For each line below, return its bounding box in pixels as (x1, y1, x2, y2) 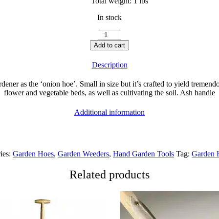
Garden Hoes (13, 149, 54, 158)
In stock (97, 13, 122, 22)
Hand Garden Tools (113, 149, 174, 158)
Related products (69, 168, 150, 181)
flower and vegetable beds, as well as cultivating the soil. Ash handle (4, 88, 215, 97)
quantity (97, 55, 122, 64)
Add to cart (94, 41, 125, 49)
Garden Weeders (58, 149, 109, 158)
